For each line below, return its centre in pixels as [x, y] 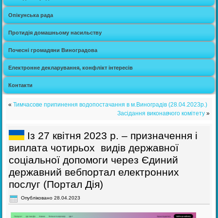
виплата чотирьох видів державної [94, 148]
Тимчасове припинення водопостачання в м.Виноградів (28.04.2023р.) [110, 105]
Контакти [21, 85]
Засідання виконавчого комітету [161, 114]
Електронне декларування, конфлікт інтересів [71, 68]
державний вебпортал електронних [94, 172]
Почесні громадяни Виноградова [53, 50]
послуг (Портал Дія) [56, 184]
